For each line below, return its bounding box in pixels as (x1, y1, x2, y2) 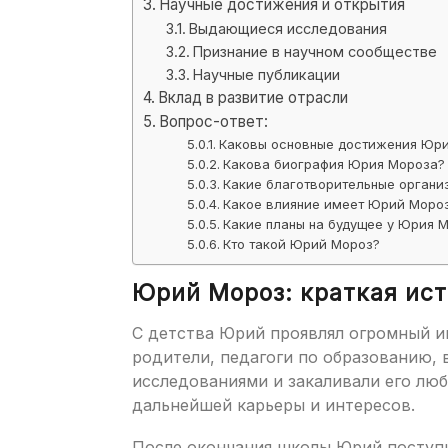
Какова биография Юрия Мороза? (223, 155, 446, 172)
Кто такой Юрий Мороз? (223, 235, 381, 252)
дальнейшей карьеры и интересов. (132, 394, 415, 415)
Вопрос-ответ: (159, 111, 269, 131)
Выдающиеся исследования (188, 19, 387, 37)
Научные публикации (192, 65, 340, 83)
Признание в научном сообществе (192, 42, 437, 60)
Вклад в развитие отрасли (158, 87, 349, 107)
